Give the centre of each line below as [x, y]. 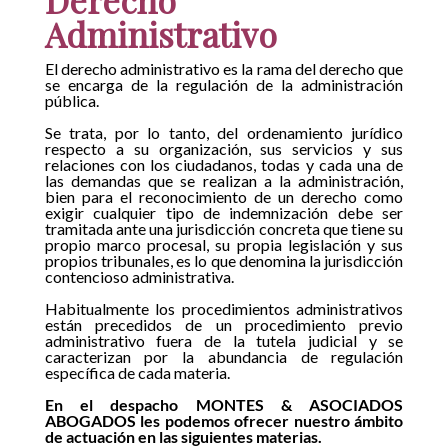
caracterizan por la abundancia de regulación [224, 356]
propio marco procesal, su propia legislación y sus [224, 244]
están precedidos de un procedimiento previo [224, 324]
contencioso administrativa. [139, 276]
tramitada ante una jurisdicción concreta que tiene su [224, 228]
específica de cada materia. [137, 372]
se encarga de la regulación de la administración [224, 84]
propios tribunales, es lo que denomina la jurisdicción [224, 260]
